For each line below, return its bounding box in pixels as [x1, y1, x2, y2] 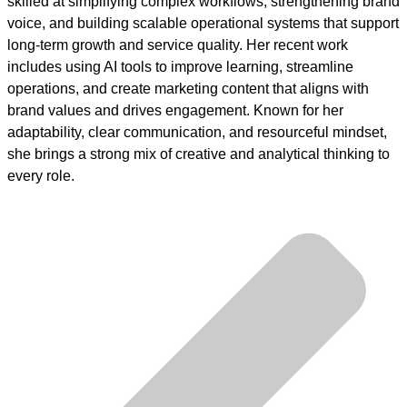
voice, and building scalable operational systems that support [7, 15, 399, 32]
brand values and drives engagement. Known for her [7, 103, 343, 119]
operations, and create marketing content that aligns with [7, 81, 369, 97]
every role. [7, 168, 74, 184]
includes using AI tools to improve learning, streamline [7, 59, 353, 75]
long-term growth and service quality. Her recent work [7, 37, 348, 54]
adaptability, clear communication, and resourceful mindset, [7, 124, 387, 141]
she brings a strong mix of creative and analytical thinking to [7, 146, 390, 163]
